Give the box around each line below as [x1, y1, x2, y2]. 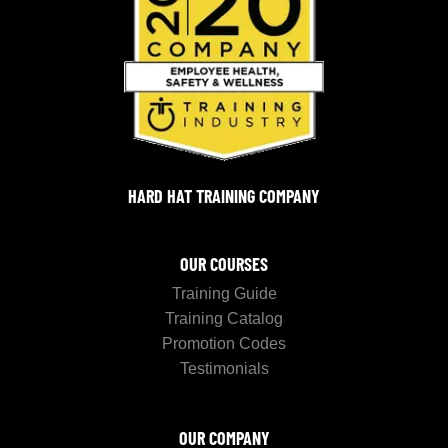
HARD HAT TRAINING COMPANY [128, 184, 320, 207]
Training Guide [171, 284, 277, 302]
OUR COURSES [180, 252, 268, 275]
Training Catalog [165, 309, 283, 327]
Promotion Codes [162, 334, 286, 352]
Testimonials [179, 359, 269, 377]
